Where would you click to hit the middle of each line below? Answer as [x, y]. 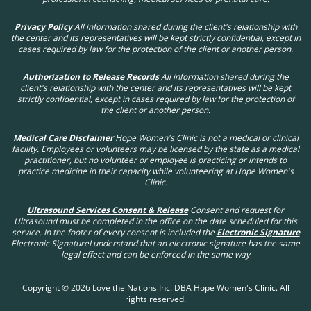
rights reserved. [155, 299]
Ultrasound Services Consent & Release [108, 210]
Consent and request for [236, 210]
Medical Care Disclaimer [63, 137]
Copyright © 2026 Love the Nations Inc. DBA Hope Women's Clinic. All [155, 287]
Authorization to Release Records [91, 76]
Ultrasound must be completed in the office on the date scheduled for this [155, 221]
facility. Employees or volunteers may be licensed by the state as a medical [155, 149]
